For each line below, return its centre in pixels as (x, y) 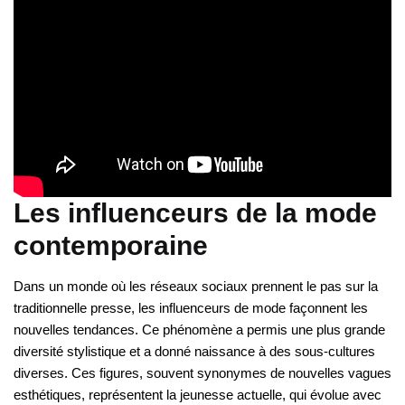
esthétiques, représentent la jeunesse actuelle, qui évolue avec (198, 395)
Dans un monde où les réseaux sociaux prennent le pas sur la (196, 287)
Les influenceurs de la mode (195, 213)
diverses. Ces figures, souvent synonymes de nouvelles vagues (202, 373)
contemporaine (111, 246)
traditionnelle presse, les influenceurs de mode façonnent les (191, 308)
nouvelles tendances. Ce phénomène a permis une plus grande (199, 330)
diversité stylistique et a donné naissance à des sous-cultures (194, 352)
